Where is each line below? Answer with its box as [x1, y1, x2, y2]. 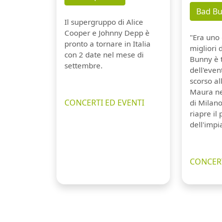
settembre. [64, 60, 103, 71]
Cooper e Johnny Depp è [64, 28, 150, 38]
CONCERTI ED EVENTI [64, 97, 144, 109]
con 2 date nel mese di [64, 50, 144, 60]
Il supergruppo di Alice [64, 17, 143, 27]
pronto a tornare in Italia [64, 39, 151, 49]
